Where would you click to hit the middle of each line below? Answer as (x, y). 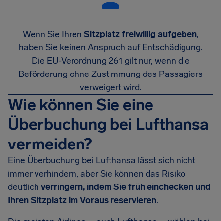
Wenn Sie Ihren (53, 34)
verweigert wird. (110, 87)
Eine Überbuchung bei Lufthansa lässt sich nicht (102, 160)
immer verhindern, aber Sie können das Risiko (97, 174)
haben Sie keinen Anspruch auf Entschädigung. (110, 47)
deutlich (24, 187)
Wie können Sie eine (81, 105)
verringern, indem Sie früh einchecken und (126, 187)
